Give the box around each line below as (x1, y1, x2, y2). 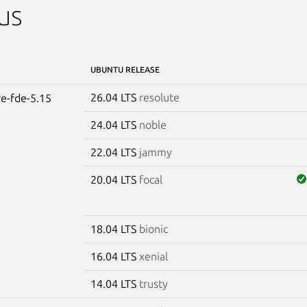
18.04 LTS (90, 222, 139, 235)
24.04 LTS (90, 118, 139, 131)
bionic (138, 222, 168, 235)
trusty (138, 277, 168, 290)
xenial (138, 249, 168, 262)
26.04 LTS (90, 90, 139, 103)
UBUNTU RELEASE (90, 64, 160, 74)
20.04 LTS (90, 173, 139, 186)
